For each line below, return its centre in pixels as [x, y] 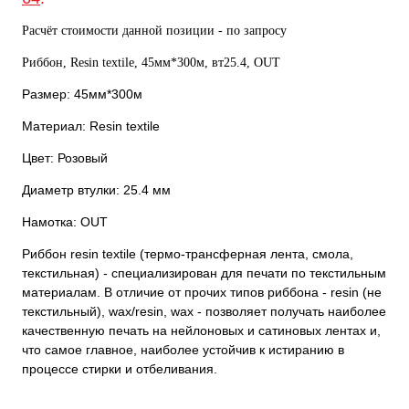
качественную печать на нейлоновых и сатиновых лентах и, [201, 330]
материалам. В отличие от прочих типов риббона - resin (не [202, 292]
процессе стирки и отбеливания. [120, 368]
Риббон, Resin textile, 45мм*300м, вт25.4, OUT [151, 62]
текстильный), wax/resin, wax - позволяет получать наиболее [204, 311]
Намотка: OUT [65, 221]
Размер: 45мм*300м [82, 94]
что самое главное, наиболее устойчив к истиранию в [183, 349]
